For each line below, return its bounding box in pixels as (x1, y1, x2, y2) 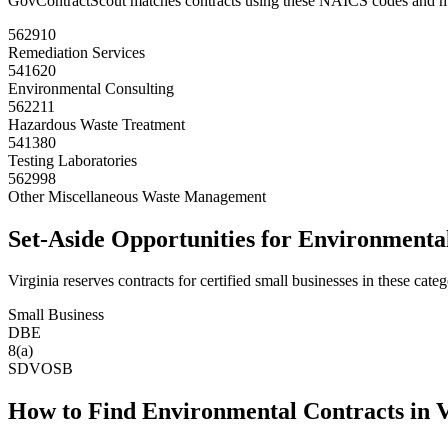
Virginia (8, 272, 59, 290)
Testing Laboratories (8, 151, 137, 169)
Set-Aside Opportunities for (8, 225, 298, 252)
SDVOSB (8, 360, 73, 378)
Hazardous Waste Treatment (8, 115, 185, 133)
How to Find (8, 398, 142, 425)
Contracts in (297, 398, 436, 425)
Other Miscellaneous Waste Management (8, 187, 266, 205)
